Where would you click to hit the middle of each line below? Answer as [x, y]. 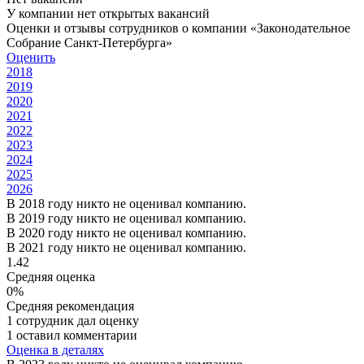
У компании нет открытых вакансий [108, 13]
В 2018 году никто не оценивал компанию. [126, 203]
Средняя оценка [51, 276]
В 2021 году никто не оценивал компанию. [126, 247]
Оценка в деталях [55, 349]
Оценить [31, 57]
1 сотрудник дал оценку [73, 320]
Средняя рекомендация [70, 305]
